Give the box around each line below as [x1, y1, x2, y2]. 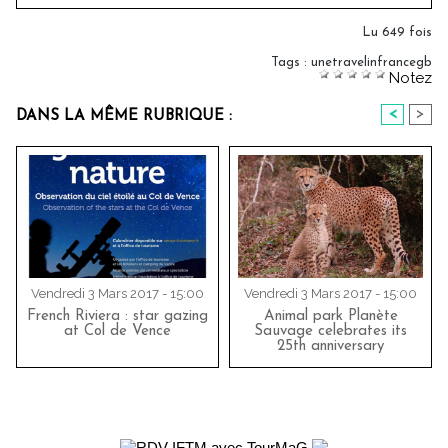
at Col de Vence [64, 323, 171, 339]
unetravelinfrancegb [311, 56, 432, 70]
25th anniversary [277, 338, 384, 354]
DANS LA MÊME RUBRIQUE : [16, 109, 232, 125]
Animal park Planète [263, 308, 398, 324]
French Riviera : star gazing [27, 308, 208, 324]
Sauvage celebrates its [254, 323, 407, 339]
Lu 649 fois [362, 26, 432, 40]
